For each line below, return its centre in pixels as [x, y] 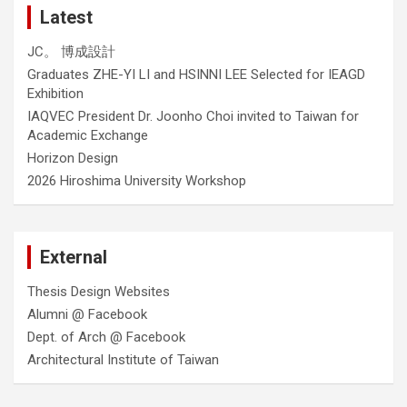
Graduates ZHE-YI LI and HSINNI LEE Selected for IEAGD [196, 74]
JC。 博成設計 [71, 52]
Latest [66, 17]
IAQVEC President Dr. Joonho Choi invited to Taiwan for [193, 116]
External [74, 257]
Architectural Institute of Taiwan [123, 360]
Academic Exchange [88, 135]
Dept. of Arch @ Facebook [106, 337]
